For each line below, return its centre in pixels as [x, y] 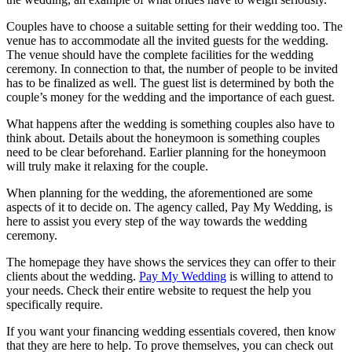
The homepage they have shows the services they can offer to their [171, 262]
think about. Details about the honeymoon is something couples [163, 137]
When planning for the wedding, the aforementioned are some [159, 192]
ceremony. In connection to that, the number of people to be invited [172, 68]
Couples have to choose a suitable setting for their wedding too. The [174, 26]
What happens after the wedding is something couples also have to [170, 123]
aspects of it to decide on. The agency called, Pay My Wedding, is [169, 207]
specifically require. [55, 304]
